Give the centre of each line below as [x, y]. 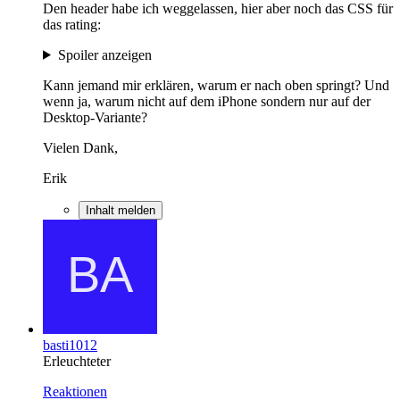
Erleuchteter [77, 361]
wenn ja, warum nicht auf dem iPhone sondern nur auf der [207, 101]
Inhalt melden [121, 210]
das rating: [72, 24]
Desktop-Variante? [95, 117]
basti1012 [70, 345]
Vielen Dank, [80, 147]
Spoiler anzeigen [104, 54]
